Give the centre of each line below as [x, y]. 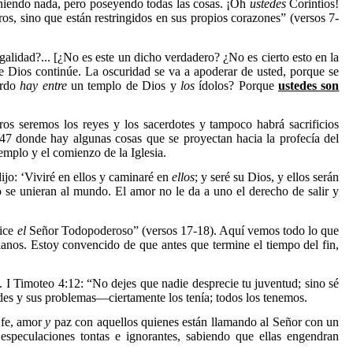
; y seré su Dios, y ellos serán [267, 177]
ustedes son [308, 85]
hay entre [43, 85]
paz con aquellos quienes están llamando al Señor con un [195, 322]
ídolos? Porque [236, 85]
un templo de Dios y [123, 85]
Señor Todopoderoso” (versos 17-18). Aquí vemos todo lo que [182, 230]
